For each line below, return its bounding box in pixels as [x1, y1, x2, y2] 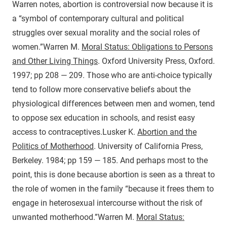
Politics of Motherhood [12, 141, 94, 151]
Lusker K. [102, 127, 137, 137]
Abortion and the [137, 127, 197, 137]
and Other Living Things [12, 56, 98, 66]
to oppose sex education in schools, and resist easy [12, 112, 195, 123]
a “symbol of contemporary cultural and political [12, 13, 184, 23]
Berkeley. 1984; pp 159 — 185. [12, 155, 118, 165]
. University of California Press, [94, 141, 203, 151]
